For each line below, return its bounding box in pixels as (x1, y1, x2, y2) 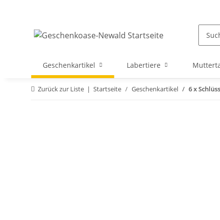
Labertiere (127, 60, 161, 70)
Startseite (93, 84, 121, 93)
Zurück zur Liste (38, 84, 84, 93)
